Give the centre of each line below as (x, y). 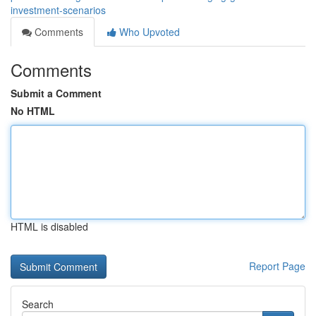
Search (38, 304)
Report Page (277, 266)
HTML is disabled (49, 226)
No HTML (33, 111)
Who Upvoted (148, 32)
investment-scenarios (58, 10)
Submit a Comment (56, 93)
